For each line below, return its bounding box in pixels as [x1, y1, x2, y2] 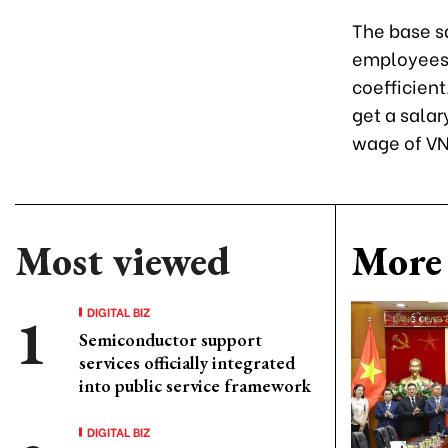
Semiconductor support [79, 328, 262, 351]
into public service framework [79, 374, 311, 397]
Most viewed [15, 235, 230, 287]
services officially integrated [79, 351, 295, 374]
